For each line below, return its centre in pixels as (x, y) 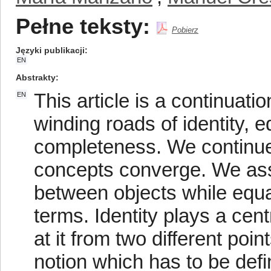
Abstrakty (36, 77)
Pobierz (185, 30)
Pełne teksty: (83, 27)
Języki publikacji (50, 50)
